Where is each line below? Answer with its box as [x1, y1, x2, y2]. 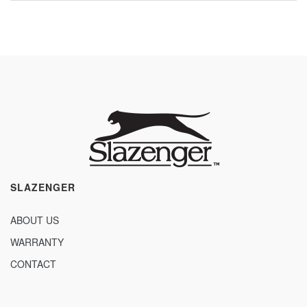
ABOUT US [10, 213, 59, 228]
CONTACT [10, 257, 56, 271]
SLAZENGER [10, 180, 75, 195]
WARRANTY [10, 235, 64, 249]
